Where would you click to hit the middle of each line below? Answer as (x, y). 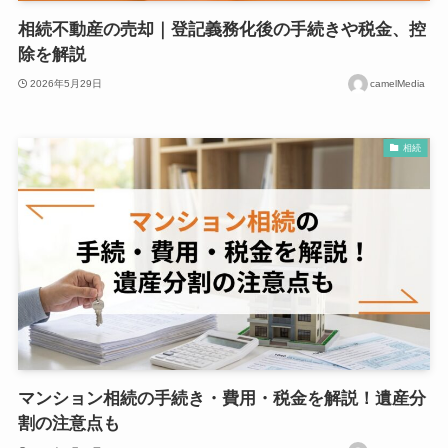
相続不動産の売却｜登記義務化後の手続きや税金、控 (221, 30)
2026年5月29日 (66, 83)
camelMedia (398, 83)
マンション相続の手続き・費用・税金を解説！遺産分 (221, 398)
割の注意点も (68, 423)
